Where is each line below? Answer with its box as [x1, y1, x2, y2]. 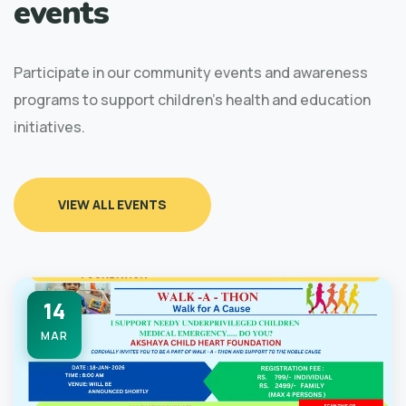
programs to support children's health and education [14, 89, 371, 110]
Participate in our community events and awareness [14, 62, 368, 82]
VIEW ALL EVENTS [58, 195, 167, 213]
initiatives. [14, 116, 85, 137]
